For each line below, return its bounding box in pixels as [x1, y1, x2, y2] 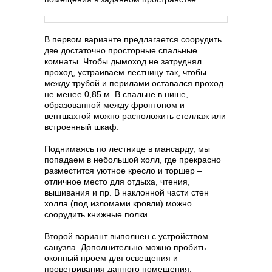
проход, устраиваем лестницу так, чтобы [44, 67, 206, 77]
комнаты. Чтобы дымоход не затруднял [44, 56, 202, 66]
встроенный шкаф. [44, 122, 119, 132]
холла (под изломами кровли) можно [44, 199, 192, 208]
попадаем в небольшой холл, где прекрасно [44, 155, 221, 165]
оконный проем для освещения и [44, 253, 178, 263]
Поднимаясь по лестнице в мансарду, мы [44, 144, 210, 154]
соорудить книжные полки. [44, 209, 150, 219]
